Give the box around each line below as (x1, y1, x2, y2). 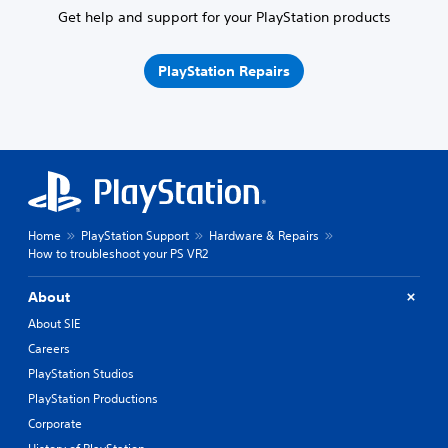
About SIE (28, 314, 80, 332)
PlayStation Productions (28, 389, 158, 407)
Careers (28, 339, 70, 357)
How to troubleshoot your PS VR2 (28, 244, 208, 262)
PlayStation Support (81, 226, 189, 244)
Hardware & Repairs (209, 226, 319, 244)
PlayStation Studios (28, 364, 134, 382)
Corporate (28, 414, 82, 432)
